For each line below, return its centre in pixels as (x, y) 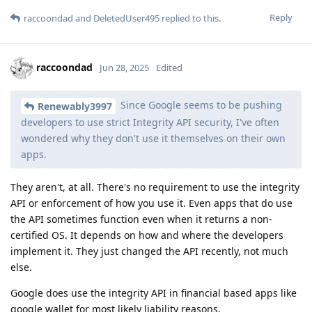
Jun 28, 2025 (124, 67)
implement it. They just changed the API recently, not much (149, 251)
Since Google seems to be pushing (200, 104)
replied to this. (190, 18)
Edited (169, 67)
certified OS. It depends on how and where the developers (147, 235)
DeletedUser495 (126, 18)
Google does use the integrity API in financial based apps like (154, 292)
